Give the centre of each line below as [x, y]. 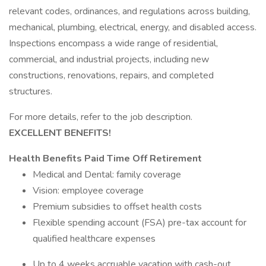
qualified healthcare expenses [94, 239]
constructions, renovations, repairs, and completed [111, 75]
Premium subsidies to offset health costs [117, 207]
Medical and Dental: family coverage [107, 175]
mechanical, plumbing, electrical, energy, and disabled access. [133, 27]
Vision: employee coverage [88, 191]
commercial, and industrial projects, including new [109, 59]
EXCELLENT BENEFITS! [60, 133]
